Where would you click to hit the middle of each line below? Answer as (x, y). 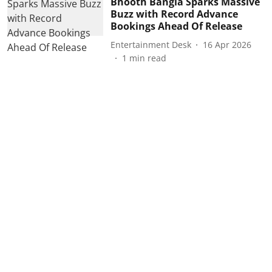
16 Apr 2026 (227, 44)
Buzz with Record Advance (174, 14)
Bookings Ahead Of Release (176, 26)
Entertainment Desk (151, 44)
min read (148, 58)
